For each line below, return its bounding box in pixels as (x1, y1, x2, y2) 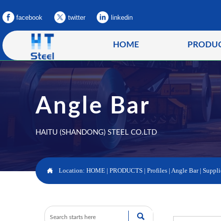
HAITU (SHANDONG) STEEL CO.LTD (35, 129, 157, 137)
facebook (16, 13, 43, 21)
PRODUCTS (109, 166, 144, 174)
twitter (68, 13, 85, 21)
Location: (58, 166, 86, 174)
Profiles (147, 166, 167, 174)
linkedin (110, 13, 133, 21)
